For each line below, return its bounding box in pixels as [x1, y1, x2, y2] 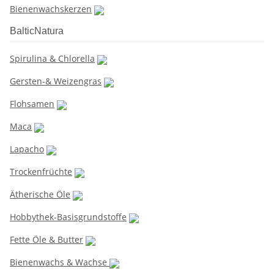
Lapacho [10, 143, 44, 155]
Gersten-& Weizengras [10, 75, 102, 87]
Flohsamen [10, 98, 54, 110]
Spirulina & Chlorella [10, 53, 95, 65]
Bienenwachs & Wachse [10, 256, 109, 268]
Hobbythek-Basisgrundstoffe [10, 211, 127, 223]
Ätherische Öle [10, 188, 70, 201]
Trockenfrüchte [10, 166, 72, 178]
